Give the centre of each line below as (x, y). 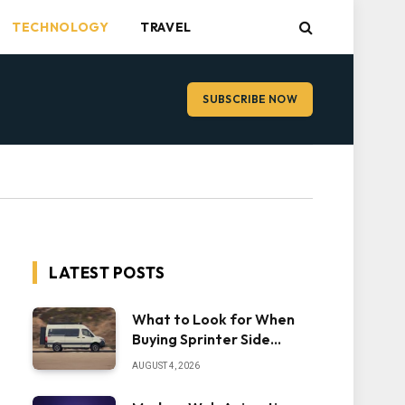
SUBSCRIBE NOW (250, 99)
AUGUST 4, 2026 (166, 366)
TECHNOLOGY (60, 27)
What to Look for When (213, 319)
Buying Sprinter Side (201, 339)
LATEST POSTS (107, 273)
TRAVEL (166, 27)
